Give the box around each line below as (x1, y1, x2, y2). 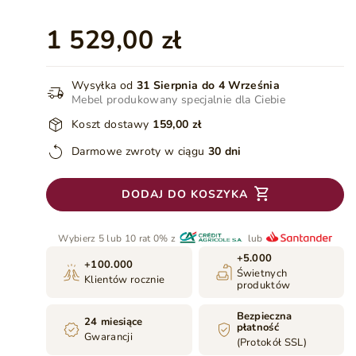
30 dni (204, 144, 242, 159)
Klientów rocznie (84, 272, 165, 287)
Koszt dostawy (72, 117, 149, 132)
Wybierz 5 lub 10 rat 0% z (58, 232, 176, 245)
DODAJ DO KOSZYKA (122, 187, 248, 202)
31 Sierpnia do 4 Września (136, 78, 280, 93)
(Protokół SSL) (236, 335, 308, 350)
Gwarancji (84, 330, 133, 344)
